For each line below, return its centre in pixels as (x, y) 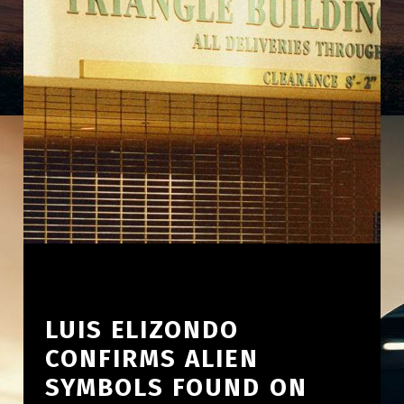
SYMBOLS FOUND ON (176, 387)
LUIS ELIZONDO (142, 329)
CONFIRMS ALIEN (151, 358)
